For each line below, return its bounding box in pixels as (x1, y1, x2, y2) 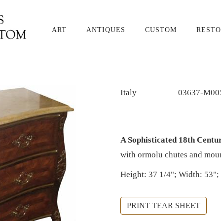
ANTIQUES (86, 26, 125, 34)
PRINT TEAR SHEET (127, 201, 200, 210)
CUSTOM (145, 26, 177, 34)
